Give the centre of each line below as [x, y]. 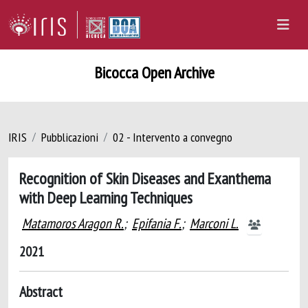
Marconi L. [214, 223]
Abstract [41, 291]
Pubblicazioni [70, 137]
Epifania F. [157, 223]
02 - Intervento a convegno [173, 137]
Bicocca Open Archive [154, 73]
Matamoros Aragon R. [73, 223]
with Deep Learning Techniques [106, 197]
